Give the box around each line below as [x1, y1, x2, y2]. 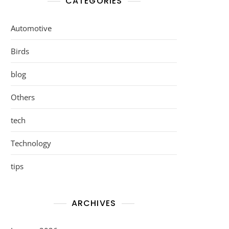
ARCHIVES [71, 197, 117, 209]
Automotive [11, 23, 52, 33]
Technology [11, 138, 51, 148]
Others [11, 92, 35, 102]
